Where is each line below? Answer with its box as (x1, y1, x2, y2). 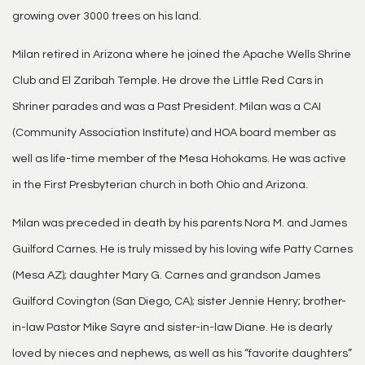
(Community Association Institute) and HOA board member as (12, 127, 336, 139)
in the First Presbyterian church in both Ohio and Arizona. (12, 179, 308, 191)
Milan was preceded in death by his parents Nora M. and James (12, 218, 347, 229)
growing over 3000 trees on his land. (12, 11, 201, 22)
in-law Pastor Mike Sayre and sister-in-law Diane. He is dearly (12, 322, 332, 333)
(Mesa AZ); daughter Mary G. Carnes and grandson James (12, 270, 320, 281)
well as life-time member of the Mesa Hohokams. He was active (12, 153, 346, 165)
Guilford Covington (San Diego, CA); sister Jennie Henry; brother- (12, 296, 346, 307)
